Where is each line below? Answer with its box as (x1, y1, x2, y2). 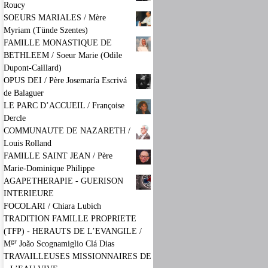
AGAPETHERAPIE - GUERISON (4, 176, 123, 186)
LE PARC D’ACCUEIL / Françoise (4, 100, 124, 111)
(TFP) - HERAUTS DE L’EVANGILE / (4, 226, 142, 236)
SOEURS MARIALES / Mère (4, 13, 106, 23)
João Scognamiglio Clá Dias (17, 239, 114, 249)
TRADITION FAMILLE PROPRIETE (4, 214, 136, 224)
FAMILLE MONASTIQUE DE (4, 38, 112, 48)
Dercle (4, 113, 26, 123)
